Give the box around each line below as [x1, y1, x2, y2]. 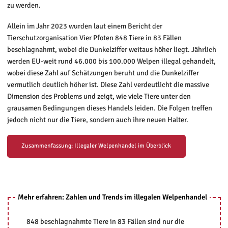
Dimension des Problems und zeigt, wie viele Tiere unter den [7, 92, 191, 101]
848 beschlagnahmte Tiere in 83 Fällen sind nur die [26, 216, 184, 226]
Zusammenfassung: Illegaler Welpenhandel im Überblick [21, 142, 172, 150]
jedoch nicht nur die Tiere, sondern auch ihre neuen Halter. [7, 115, 188, 124]
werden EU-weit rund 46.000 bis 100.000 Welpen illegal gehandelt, [7, 56, 216, 66]
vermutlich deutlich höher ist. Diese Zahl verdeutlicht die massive [7, 80, 209, 89]
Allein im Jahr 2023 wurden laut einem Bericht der [7, 21, 162, 31]
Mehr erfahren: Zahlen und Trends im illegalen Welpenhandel [17, 192, 207, 202]
